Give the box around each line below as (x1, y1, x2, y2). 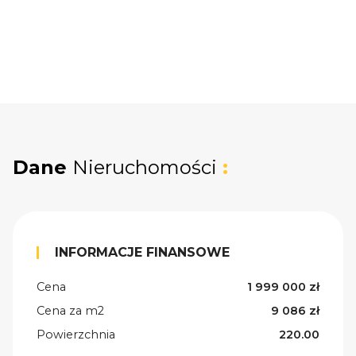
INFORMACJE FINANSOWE (55, 245, 230, 261)
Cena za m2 (37, 304, 104, 319)
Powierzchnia (37, 327, 115, 342)
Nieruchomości (72, 156, 217, 179)
